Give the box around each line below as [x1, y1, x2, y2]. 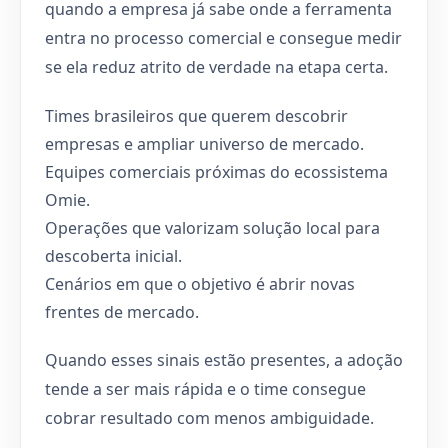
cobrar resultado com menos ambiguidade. [45, 406, 374, 429]
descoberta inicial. [45, 244, 182, 267]
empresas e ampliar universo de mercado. [45, 132, 364, 155]
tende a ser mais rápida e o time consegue [45, 377, 366, 400]
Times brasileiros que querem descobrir [45, 104, 348, 127]
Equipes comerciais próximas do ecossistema [45, 160, 388, 183]
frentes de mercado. [45, 300, 199, 323]
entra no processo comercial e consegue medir [45, 26, 402, 49]
